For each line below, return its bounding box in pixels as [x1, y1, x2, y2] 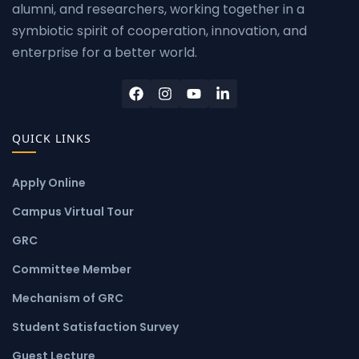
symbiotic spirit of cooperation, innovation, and [12, 21, 307, 40]
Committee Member [12, 260, 131, 277]
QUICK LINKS [12, 130, 91, 146]
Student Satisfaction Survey [12, 318, 179, 335]
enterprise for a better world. [12, 42, 197, 62]
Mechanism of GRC [12, 289, 123, 306]
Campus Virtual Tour [12, 203, 134, 220]
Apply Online [12, 174, 86, 191]
